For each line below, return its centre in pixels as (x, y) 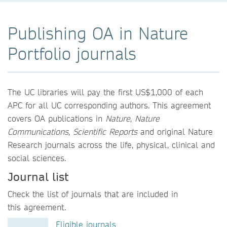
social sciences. (37, 158)
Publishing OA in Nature (98, 33)
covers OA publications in (56, 118)
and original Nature (175, 131)
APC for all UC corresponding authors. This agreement (109, 105)
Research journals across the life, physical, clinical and (111, 144)
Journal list (38, 176)
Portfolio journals (72, 53)
